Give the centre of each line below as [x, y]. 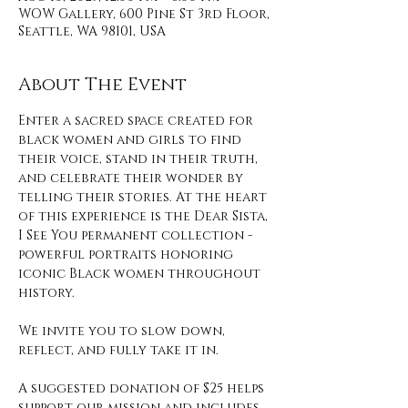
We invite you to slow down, [123, 331]
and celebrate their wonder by [133, 178]
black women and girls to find [132, 140]
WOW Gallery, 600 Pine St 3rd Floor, [144, 14]
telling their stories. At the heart [144, 197]
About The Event [102, 85]
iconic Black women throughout [141, 274]
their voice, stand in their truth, [140, 159]
